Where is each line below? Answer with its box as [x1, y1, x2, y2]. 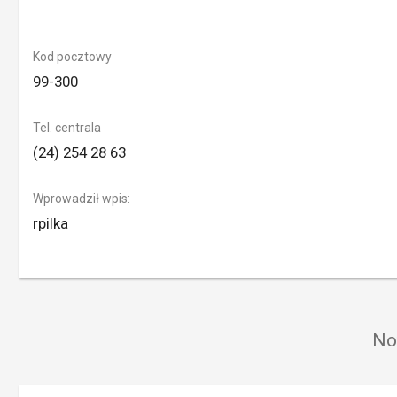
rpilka [32, 214, 68, 232]
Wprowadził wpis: [32, 191, 130, 206]
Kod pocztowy [32, 50, 112, 64]
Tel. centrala [32, 121, 101, 135]
